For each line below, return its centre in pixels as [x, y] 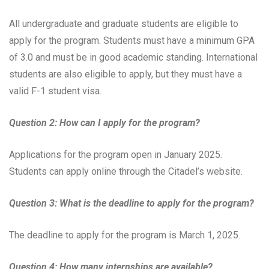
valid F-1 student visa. [55, 91]
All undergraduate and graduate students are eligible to [124, 24]
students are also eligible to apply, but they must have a [125, 74]
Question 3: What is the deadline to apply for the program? [131, 204]
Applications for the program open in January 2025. [116, 155]
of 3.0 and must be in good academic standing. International [133, 58]
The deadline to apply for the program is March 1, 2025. [125, 235]
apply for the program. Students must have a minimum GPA [132, 41]
